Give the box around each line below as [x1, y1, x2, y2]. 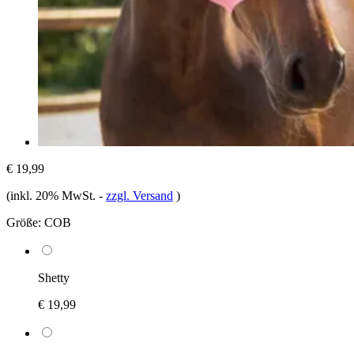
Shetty [38, 270, 70, 284]
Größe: [6, 215, 41, 229]
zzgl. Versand [106, 188, 173, 202]
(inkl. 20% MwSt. [6, 188, 99, 202]
